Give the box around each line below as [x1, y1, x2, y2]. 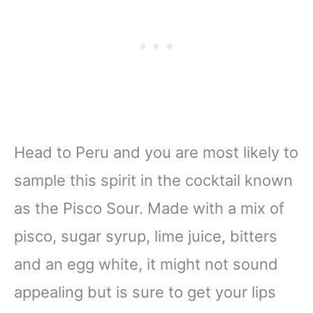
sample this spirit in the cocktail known [14, 170, 293, 189]
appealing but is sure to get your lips [14, 282, 276, 301]
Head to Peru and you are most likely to [14, 143, 298, 161]
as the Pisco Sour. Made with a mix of [14, 198, 284, 217]
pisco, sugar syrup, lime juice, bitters [14, 226, 277, 245]
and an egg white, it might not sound [14, 254, 278, 273]
